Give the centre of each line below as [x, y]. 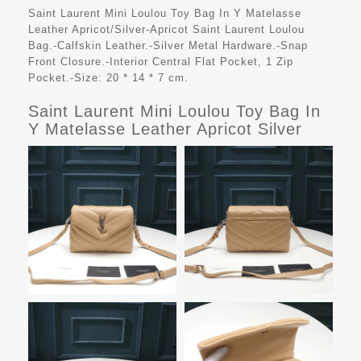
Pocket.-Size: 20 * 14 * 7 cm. [108, 78]
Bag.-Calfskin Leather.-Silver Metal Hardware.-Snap [168, 46]
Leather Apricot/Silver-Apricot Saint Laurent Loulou [166, 30]
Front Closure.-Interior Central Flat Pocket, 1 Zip [161, 62]
